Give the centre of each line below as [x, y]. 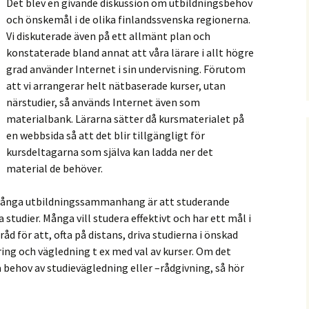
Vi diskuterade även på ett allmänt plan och [108, 36]
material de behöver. [54, 169]
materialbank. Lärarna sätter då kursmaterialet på [125, 119]
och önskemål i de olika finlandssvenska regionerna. [128, 20]
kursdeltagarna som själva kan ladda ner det [110, 152]
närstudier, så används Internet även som [103, 102]
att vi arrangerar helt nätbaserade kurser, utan [116, 86]
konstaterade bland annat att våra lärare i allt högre [130, 53]
